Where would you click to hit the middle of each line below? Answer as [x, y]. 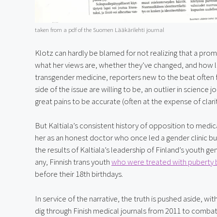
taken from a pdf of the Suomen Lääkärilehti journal [100, 30]
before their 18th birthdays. [79, 174]
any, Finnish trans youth [73, 162]
